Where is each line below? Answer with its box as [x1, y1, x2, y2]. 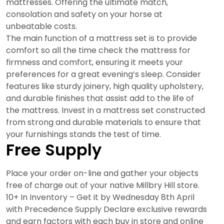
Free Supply [6, 138, 101, 161]
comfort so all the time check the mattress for [6, 44, 190, 56]
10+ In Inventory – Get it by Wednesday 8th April [6, 191, 194, 203]
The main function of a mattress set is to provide [6, 32, 197, 44]
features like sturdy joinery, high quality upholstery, [6, 80, 203, 92]
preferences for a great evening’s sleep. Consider [6, 68, 201, 80]
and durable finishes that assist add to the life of [6, 92, 194, 104]
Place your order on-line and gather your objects [6, 167, 198, 179]
